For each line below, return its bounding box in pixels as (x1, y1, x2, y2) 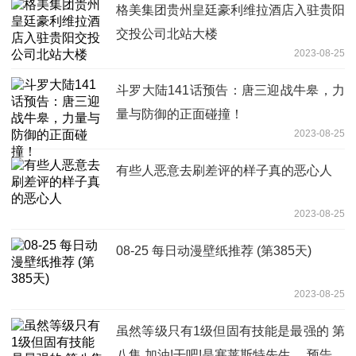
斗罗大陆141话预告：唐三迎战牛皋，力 (116, 83, 345, 97)
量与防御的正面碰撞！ (116, 106, 243, 121)
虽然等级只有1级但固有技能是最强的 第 (116, 323, 345, 338)
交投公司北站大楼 (116, 26, 218, 41)
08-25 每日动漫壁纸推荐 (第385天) (116, 243, 311, 257)
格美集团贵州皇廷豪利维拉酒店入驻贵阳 (116, 2, 345, 17)
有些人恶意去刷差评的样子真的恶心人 (116, 163, 332, 177)
